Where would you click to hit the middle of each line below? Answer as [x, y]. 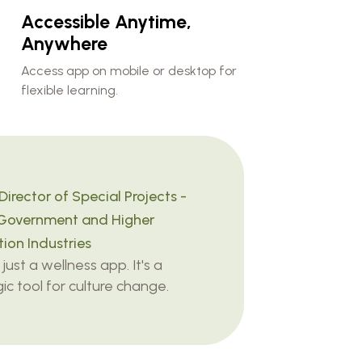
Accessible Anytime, [106, 21]
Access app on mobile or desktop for [128, 70]
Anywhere [64, 43]
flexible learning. [69, 90]
